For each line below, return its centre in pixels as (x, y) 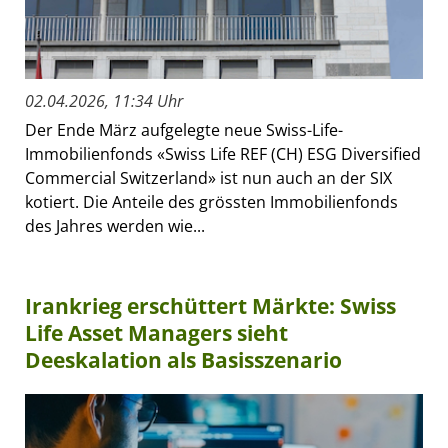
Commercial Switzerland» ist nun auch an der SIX (208, 177)
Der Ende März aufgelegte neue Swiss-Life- (184, 129)
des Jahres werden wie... (115, 225)
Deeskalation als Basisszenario (183, 359)
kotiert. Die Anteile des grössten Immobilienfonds (211, 201)
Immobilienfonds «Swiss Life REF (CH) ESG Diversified (223, 153)
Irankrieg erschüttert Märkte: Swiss (210, 305)
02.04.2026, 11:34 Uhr (104, 100)
